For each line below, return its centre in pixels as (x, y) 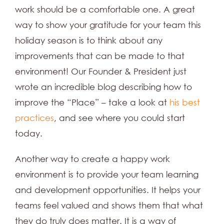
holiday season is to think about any (89, 40)
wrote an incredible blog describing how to (103, 87)
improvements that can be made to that (100, 56)
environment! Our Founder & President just (101, 71)
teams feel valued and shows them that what (109, 205)
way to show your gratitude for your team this (108, 25)
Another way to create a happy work (92, 159)
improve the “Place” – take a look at (92, 102)
